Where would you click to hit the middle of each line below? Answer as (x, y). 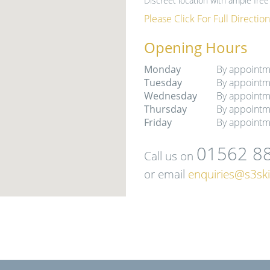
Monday (162, 70)
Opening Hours (196, 48)
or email (166, 174)
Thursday (165, 109)
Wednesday (171, 96)
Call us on (170, 156)
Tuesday (163, 83)
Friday (158, 123)
